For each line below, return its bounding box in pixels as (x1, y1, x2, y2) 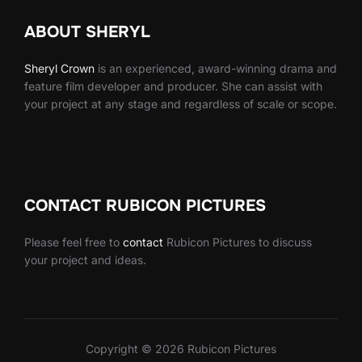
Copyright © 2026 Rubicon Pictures (86, 341, 276, 356)
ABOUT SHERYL (24, 21, 150, 42)
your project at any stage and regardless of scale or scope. (24, 96, 337, 111)
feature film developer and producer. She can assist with (24, 78, 322, 93)
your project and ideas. (24, 252, 146, 267)
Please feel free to (24, 234, 123, 249)
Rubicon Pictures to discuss (163, 234, 312, 249)
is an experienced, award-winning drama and (95, 61, 337, 75)
